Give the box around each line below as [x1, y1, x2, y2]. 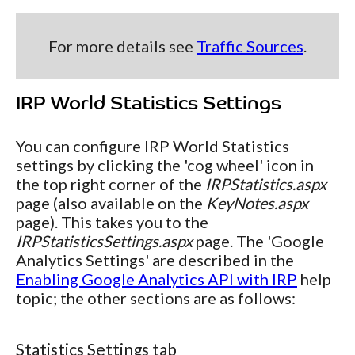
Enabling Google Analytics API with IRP [16, 269, 297, 288]
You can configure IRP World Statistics [16, 136, 289, 155]
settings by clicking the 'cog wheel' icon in [16, 155, 314, 174]
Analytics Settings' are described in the [16, 250, 294, 269]
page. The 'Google [193, 231, 324, 250]
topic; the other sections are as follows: [16, 288, 296, 307]
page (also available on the [16, 193, 206, 212]
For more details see [48, 36, 197, 55]
